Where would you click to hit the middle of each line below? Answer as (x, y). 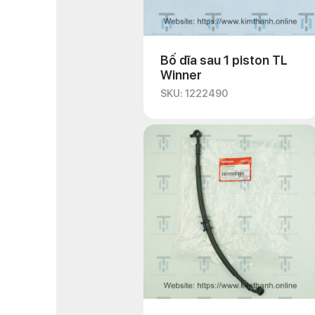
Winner (181, 75)
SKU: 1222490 (194, 94)
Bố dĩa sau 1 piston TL (224, 60)
